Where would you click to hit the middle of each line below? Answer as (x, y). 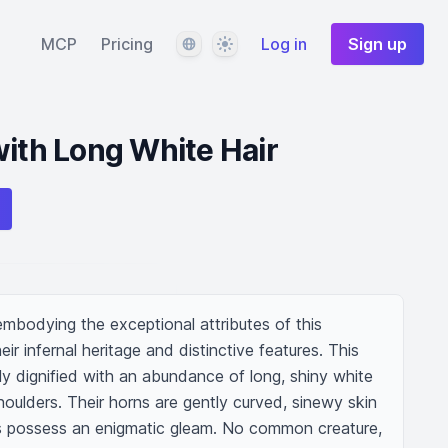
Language (211, 43)
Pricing (127, 44)
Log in (284, 44)
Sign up (377, 44)
